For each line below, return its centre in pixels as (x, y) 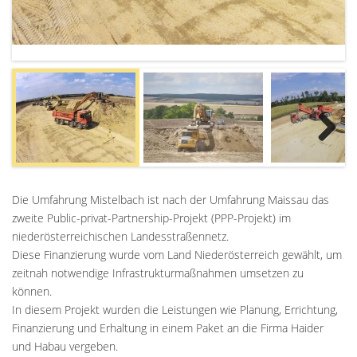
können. (32, 291)
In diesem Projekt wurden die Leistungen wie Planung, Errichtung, (175, 309)
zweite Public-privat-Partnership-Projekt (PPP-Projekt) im (151, 218)
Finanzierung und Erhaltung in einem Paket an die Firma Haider (168, 328)
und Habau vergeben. (65, 346)
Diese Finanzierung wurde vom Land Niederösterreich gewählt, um (177, 254)
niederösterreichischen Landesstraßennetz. (120, 236)
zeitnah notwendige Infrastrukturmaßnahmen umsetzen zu (158, 273)
